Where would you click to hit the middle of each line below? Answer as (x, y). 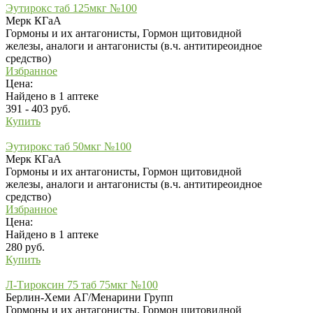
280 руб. (25, 247)
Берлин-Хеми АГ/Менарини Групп (89, 297)
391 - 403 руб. (38, 108)
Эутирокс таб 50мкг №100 (68, 146)
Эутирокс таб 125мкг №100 (71, 8)
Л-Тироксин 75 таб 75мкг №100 (82, 284)
